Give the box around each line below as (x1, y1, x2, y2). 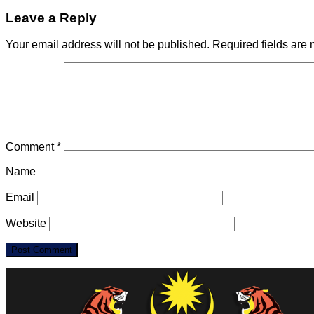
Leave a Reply (6, 10, 97, 25)
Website (6, 217, 46, 230)
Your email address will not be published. (6, 39, 210, 51)
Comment (6, 141, 57, 153)
